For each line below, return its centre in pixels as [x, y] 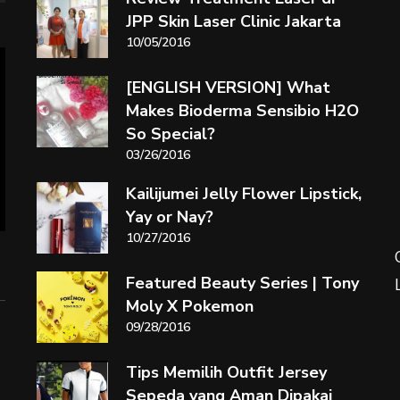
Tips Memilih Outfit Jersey [226, 373]
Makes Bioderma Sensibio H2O [242, 111]
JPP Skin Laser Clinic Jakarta [233, 22]
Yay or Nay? [169, 217]
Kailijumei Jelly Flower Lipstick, [243, 194]
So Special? [170, 134]
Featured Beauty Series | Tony [242, 283]
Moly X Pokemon [189, 307]
